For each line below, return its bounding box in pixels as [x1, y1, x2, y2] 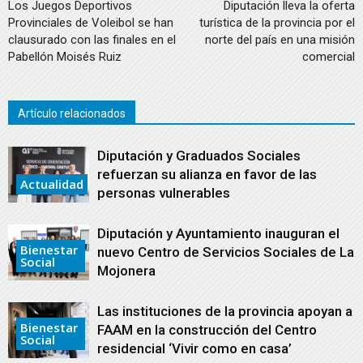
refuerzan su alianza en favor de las [97, 165, 317, 182]
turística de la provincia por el [199, 15, 355, 30]
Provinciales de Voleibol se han [8, 15, 173, 30]
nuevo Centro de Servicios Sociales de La [97, 243, 354, 260]
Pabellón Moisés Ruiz [8, 49, 122, 64]
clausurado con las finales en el [8, 32, 176, 47]
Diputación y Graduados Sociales [97, 147, 301, 164]
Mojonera [97, 262, 156, 279]
